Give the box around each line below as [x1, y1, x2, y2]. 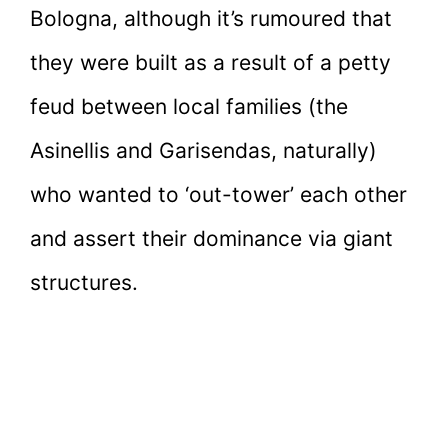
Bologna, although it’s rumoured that [30, 5, 392, 31]
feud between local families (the [30, 93, 348, 119]
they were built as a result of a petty [30, 49, 391, 75]
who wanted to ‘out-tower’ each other [30, 181, 407, 207]
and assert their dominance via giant [30, 225, 393, 251]
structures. [30, 269, 138, 295]
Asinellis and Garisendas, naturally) [30, 137, 377, 163]
